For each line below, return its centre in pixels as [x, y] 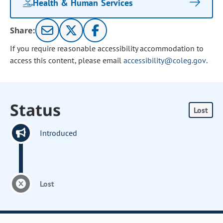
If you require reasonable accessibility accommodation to [107, 48]
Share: [23, 30]
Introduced [59, 133]
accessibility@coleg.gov [165, 60]
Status [36, 110]
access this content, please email [67, 60]
